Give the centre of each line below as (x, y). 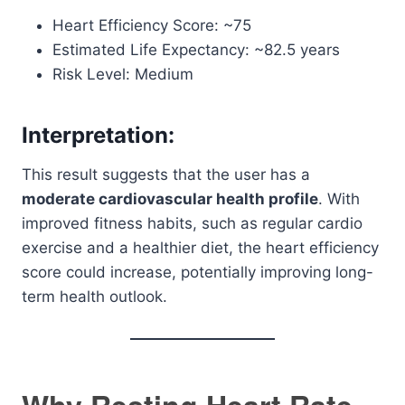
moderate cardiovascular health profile (170, 199)
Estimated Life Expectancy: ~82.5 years (196, 50)
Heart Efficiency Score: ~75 (152, 25)
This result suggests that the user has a (166, 174)
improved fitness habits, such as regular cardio (192, 223)
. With (339, 199)
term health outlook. (94, 297)
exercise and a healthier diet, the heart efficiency (200, 248)
